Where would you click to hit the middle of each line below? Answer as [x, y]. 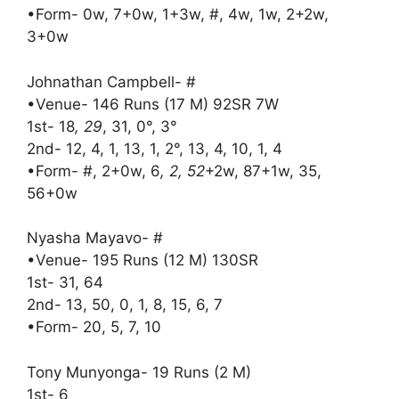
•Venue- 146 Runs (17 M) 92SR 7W [153, 104]
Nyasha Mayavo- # [95, 238]
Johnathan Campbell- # [111, 81]
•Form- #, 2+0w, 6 [94, 171]
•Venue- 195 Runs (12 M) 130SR [142, 260]
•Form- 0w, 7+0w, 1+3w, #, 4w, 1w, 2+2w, [178, 14]
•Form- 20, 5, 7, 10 [94, 327]
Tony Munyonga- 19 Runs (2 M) [139, 372]
